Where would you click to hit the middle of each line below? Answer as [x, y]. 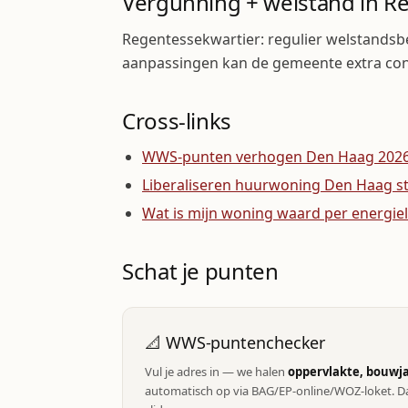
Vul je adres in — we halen [216, 372]
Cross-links [177, 121]
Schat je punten [200, 271]
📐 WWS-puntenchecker [235, 342]
